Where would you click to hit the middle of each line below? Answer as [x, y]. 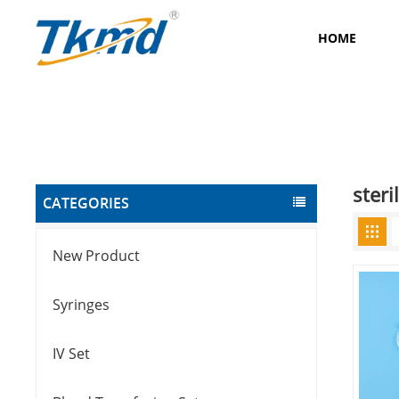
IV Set [72, 354]
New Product [97, 256]
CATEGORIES [86, 204]
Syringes [81, 305]
